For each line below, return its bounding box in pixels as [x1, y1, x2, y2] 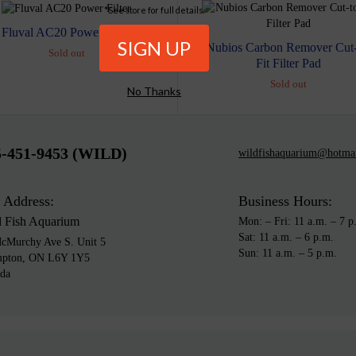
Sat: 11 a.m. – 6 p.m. [238, 230, 335, 243]
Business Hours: [238, 192, 333, 209]
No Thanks [127, 84, 181, 99]
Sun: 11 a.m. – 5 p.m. [238, 246, 338, 259]
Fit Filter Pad [256, 56, 322, 70]
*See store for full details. [104, 5, 204, 16]
